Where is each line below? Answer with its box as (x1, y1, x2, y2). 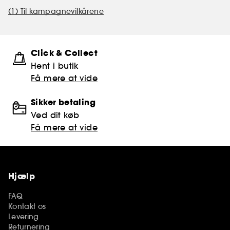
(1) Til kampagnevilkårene (8, 6, 104, 16)
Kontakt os (8, 201, 46, 211)
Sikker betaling (31, 96, 95, 108)
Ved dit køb (31, 109, 80, 120)
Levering (8, 212, 39, 221)
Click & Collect (31, 47, 98, 59)
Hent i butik (31, 60, 79, 71)
